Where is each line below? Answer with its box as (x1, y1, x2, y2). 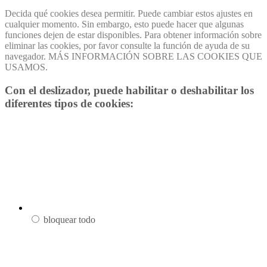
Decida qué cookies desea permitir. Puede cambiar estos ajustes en (5, 8, 253, 19)
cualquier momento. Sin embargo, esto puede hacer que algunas (5, 19, 244, 30)
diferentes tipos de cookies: (5, 97, 133, 110)
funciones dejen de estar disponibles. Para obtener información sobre (5, 30, 262, 41)
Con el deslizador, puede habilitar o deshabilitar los (5, 84, 254, 97)
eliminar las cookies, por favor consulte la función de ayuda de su (5, 41, 250, 51)
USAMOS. (5, 62, 48, 73)
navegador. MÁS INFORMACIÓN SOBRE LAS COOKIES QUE (5, 51, 262, 62)
